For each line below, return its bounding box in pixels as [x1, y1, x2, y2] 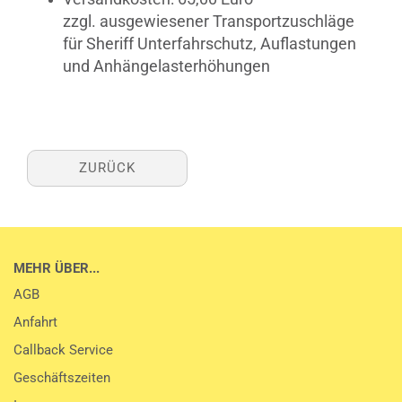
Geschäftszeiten [13, 370, 110, 386]
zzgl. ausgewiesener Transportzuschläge [63, 12, 354, 31]
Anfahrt [13, 314, 57, 330]
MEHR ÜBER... [13, 260, 100, 276]
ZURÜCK [79, 160, 135, 176]
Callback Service [13, 342, 113, 358]
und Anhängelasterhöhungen [63, 57, 270, 75]
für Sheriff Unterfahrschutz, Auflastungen [63, 34, 356, 53]
